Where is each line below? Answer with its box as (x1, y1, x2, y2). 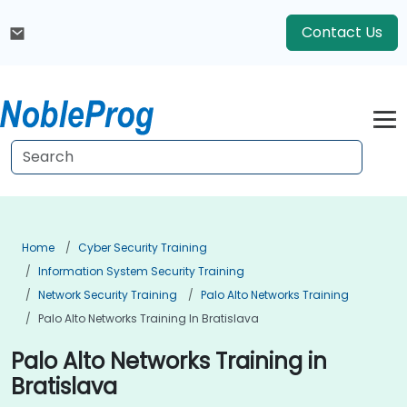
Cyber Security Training (78, 240, 207, 255)
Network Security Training (38, 287, 177, 303)
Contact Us (302, 22, 382, 43)
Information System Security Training (38, 263, 244, 279)
